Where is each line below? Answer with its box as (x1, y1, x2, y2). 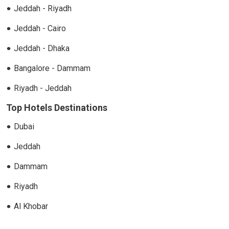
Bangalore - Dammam (14, 63, 90, 74)
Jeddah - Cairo (14, 24, 66, 34)
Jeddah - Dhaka (14, 43, 70, 54)
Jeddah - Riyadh (14, 4, 72, 14)
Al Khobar (14, 201, 48, 212)
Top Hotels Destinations (6, 102, 107, 113)
